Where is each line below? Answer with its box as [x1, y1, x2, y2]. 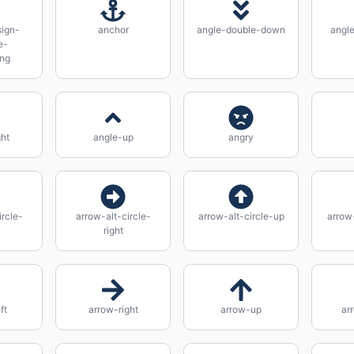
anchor [97, 24, 129, 36]
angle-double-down [197, 24, 285, 36]
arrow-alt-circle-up [198, 210, 284, 222]
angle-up [92, 131, 134, 143]
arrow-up [220, 303, 262, 315]
